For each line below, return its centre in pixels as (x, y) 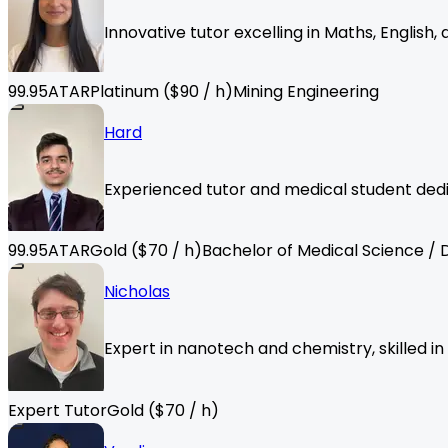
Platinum (124, 92)
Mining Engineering (306, 92)
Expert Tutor (57, 411)
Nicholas (137, 292)
